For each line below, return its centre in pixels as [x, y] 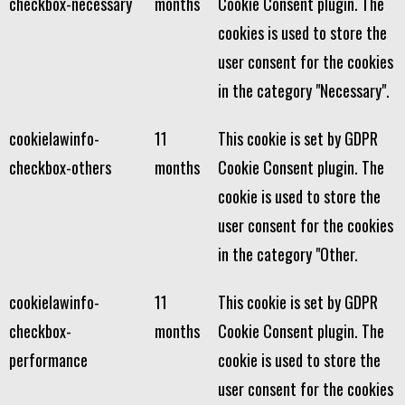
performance [48, 359]
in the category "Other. [288, 254]
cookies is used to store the [302, 32]
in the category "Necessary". [304, 90]
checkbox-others [60, 167]
